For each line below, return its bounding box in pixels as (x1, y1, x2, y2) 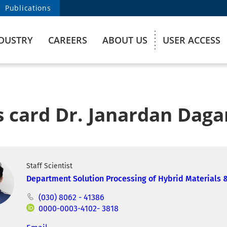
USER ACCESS (163, 34, 220, 46)
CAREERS (48, 34, 87, 46)
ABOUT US (102, 34, 147, 46)
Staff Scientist (26, 162, 73, 170)
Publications (5, 3, 51, 13)
